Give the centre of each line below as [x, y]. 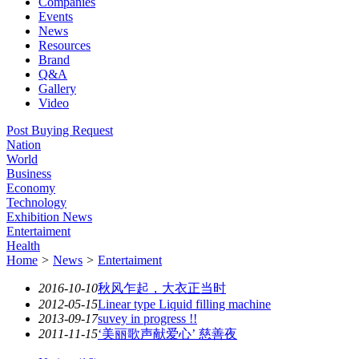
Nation [24, 145]
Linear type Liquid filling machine [184, 304]
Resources [65, 45]
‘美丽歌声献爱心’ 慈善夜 [167, 334]
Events [56, 16]
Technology [36, 202]
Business [29, 173]
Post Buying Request [60, 130]
